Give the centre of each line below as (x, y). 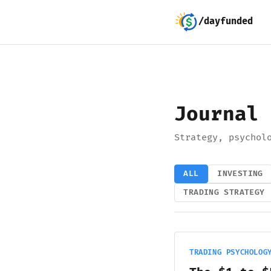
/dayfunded (226, 21)
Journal (217, 114)
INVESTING (240, 174)
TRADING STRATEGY (224, 193)
